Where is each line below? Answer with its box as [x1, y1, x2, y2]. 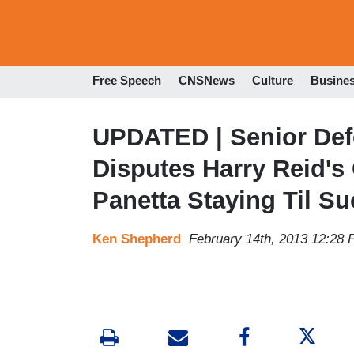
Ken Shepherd [92, 231, 181, 247]
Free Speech [92, 73, 161, 88]
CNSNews [179, 73, 235, 88]
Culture [252, 73, 293, 88]
